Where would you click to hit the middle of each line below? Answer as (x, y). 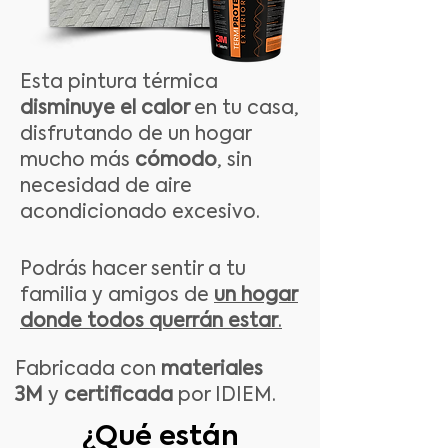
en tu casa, (246, 108)
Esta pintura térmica (119, 82)
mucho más (77, 160)
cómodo (176, 160)
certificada (121, 395)
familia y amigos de (117, 295)
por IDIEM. (227, 395)
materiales (212, 369)
